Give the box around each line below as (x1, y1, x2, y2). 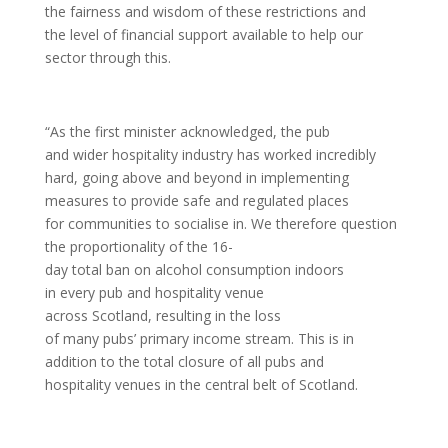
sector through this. (44, 48, 171, 67)
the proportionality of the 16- (44, 237, 233, 256)
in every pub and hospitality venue (44, 283, 264, 302)
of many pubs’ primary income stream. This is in (44, 329, 354, 348)
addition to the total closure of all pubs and (44, 352, 324, 371)
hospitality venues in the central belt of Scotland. (44, 375, 362, 394)
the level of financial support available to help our (44, 25, 363, 44)
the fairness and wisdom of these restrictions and (44, 2, 366, 21)
